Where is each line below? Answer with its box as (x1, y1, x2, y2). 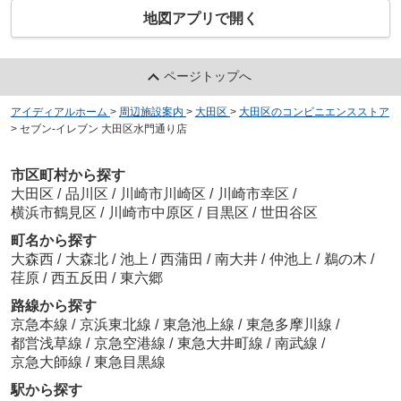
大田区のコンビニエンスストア (238, 106, 389, 119)
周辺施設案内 (118, 106, 183, 119)
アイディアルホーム (10, 106, 107, 119)
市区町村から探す (10, 166, 125, 183)
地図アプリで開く (143, 11, 258, 27)
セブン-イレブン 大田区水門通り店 (19, 123, 187, 136)
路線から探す (10, 297, 97, 313)
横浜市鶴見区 (10, 204, 97, 220)
